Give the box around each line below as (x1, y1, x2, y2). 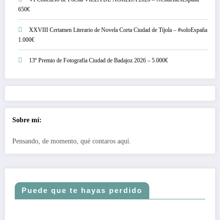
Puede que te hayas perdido (22, 186, 142, 195)
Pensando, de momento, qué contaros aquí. (12, 137, 131, 145)
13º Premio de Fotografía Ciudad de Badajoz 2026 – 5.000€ (29, 56, 168, 64)
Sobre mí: (12, 116, 42, 124)
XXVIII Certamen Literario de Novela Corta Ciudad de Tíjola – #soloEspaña (29, 26, 207, 33)
